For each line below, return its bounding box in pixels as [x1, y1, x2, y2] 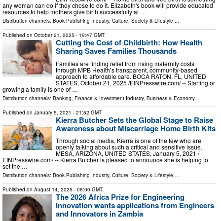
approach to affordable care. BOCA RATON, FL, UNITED [56, 72, 206, 80]
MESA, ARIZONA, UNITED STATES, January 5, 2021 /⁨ [56, 149, 199, 158]
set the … [2, 162, 28, 171]
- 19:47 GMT [74, 32, 105, 39]
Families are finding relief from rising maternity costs [56, 59, 194, 68]
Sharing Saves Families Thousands [56, 45, 177, 57]
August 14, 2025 [34, 186, 73, 193]
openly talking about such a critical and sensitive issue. [56, 143, 202, 151]
